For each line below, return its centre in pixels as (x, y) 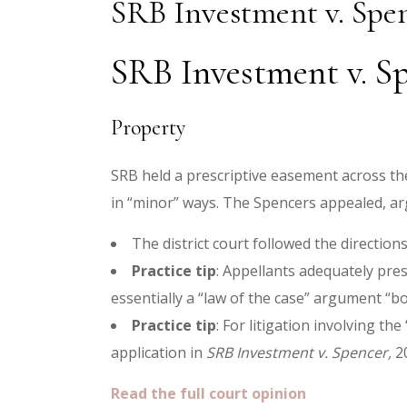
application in (159, 352)
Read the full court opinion (208, 393)
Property (148, 128)
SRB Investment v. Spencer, (299, 352)
